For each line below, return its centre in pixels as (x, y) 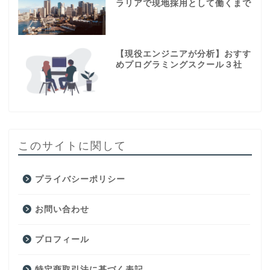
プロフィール (62, 239)
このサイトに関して (72, 145)
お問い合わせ (62, 209)
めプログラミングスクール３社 (179, 64)
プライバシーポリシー (80, 179)
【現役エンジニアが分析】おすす (183, 54)
